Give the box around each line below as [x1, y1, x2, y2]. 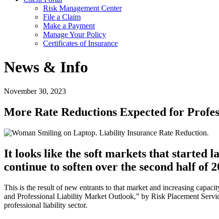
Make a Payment [43, 22, 95, 30]
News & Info [4, 58, 88, 76]
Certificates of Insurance [43, 39, 118, 47]
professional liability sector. [4, 200, 88, 209]
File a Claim [43, 13, 81, 21]
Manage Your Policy [43, 30, 106, 39]
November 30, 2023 [4, 87, 66, 95]
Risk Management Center [43, 4, 122, 12]
